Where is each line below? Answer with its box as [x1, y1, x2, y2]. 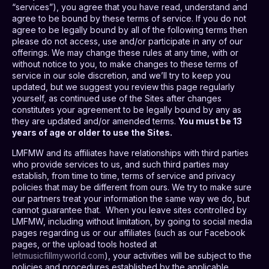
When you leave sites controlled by [106, 204, 247, 215]
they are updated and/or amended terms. [12, 116, 178, 127]
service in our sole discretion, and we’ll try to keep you [12, 70, 231, 81]
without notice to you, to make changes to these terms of [12, 59, 238, 70]
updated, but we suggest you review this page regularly [12, 82, 235, 92]
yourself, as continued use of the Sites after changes [12, 93, 222, 104]
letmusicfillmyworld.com [12, 250, 104, 261]
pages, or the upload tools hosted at [12, 238, 157, 249]
